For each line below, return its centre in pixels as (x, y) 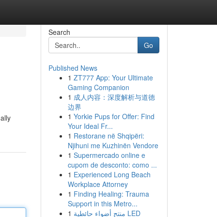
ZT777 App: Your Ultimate (113, 77)
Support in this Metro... (102, 203)
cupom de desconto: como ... (112, 165)
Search (59, 32)
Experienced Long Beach (112, 174)
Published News (73, 68)
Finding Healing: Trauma (111, 194)
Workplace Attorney (98, 184)
